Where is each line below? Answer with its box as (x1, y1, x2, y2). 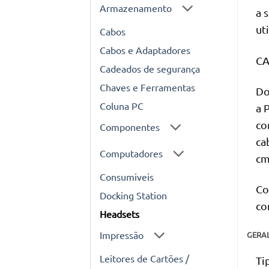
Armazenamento (100, 1, 172, 14)
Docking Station (100, 189, 167, 201)
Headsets (100, 207, 139, 220)
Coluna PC (100, 99, 144, 112)
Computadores (100, 147, 163, 159)
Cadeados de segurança (100, 62, 200, 74)
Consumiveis (100, 170, 154, 183)
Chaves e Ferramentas (100, 80, 195, 93)
